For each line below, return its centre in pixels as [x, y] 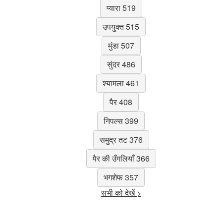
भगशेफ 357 [121, 177]
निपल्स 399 [121, 120]
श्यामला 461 [121, 83]
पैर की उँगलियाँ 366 [121, 158]
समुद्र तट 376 [121, 139]
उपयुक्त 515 [121, 26]
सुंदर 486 [121, 64]
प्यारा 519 [121, 7]
